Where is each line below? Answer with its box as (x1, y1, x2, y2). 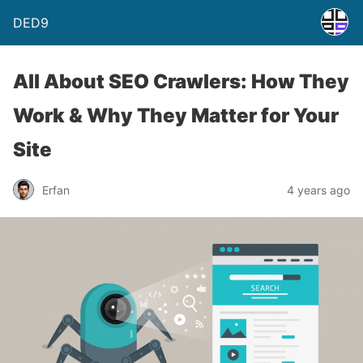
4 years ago (287, 182, 350, 197)
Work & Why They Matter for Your (13, 104, 339, 127)
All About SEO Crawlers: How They (13, 70, 349, 93)
